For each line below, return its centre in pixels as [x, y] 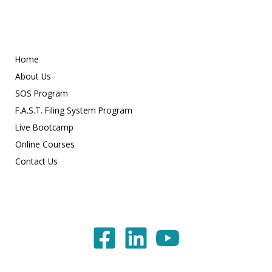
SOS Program [42, 93]
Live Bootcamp [44, 127]
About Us [33, 76]
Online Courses [45, 144]
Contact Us [36, 161]
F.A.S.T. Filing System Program [74, 110]
